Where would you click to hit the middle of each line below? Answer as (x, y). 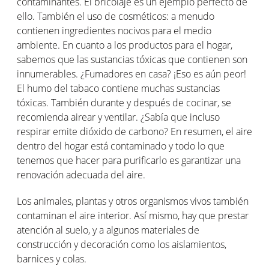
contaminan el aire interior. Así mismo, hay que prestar (133, 216)
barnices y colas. (52, 259)
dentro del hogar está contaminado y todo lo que (121, 146)
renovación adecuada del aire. (81, 175)
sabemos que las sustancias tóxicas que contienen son (132, 59)
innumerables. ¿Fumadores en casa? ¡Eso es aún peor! (131, 74)
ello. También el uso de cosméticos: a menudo (116, 16)
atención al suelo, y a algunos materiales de (108, 230)
